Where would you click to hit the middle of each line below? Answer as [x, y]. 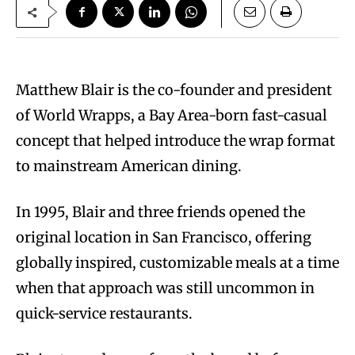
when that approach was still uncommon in [165, 288]
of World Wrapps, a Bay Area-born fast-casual [172, 116]
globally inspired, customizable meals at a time [177, 263]
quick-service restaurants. [104, 314]
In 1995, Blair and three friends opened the [160, 212]
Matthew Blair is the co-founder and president [174, 90]
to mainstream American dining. [130, 166]
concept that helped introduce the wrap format [176, 141]
